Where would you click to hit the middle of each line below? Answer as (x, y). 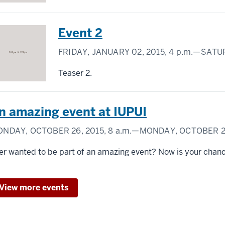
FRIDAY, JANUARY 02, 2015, (114, 52)
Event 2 (80, 33)
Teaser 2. (75, 73)
